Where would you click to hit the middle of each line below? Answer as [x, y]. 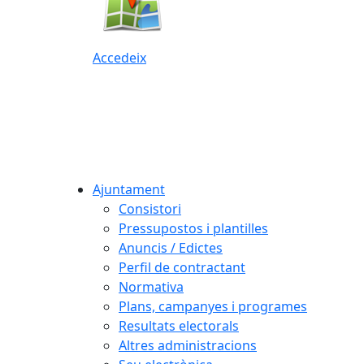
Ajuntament [129, 189]
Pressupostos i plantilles [193, 228]
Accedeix [119, 58]
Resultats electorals [179, 325]
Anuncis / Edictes [171, 247]
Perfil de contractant [182, 267]
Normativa [151, 286]
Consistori [150, 208]
